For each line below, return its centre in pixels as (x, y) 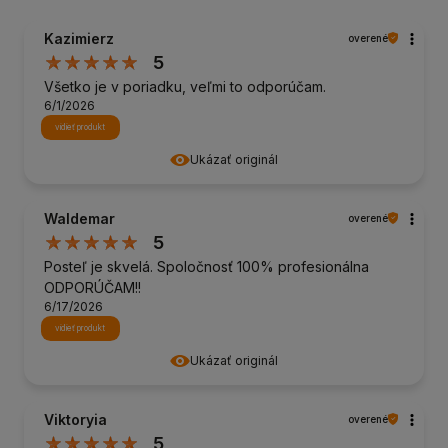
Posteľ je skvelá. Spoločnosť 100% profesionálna (206, 266)
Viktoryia (75, 419)
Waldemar (79, 218)
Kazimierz (79, 38)
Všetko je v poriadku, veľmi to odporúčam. (185, 86)
